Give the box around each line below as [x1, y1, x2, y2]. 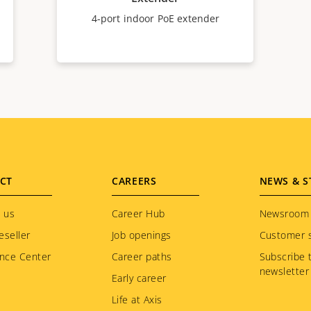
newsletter [259, 264, 310, 278]
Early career [112, 271, 167, 285]
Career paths [112, 250, 172, 263]
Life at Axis [112, 293, 162, 306]
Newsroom [259, 207, 310, 220]
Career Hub [112, 207, 165, 220]
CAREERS [112, 174, 157, 187]
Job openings [112, 228, 171, 242]
